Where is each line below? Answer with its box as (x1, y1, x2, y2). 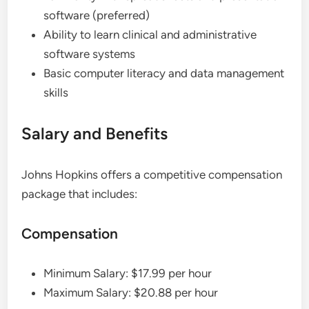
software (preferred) (43, 8, 150, 22)
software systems (43, 47, 136, 61)
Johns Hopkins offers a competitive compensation (21, 168, 283, 181)
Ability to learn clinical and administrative (43, 28, 257, 41)
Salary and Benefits (21, 123, 168, 143)
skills (43, 86, 69, 99)
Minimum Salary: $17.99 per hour (43, 266, 212, 280)
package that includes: (21, 187, 138, 201)
